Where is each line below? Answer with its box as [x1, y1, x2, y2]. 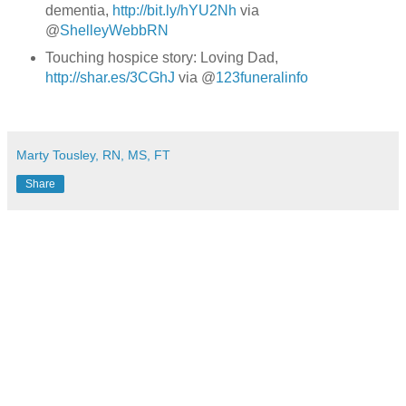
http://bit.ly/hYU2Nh [111, 2, 237, 18]
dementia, [44, 2, 112, 18]
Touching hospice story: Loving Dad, [44, 49, 278, 65]
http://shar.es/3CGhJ [44, 69, 175, 85]
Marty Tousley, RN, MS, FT [16, 147, 170, 162]
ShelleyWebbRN [59, 22, 169, 38]
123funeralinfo [215, 69, 308, 85]
